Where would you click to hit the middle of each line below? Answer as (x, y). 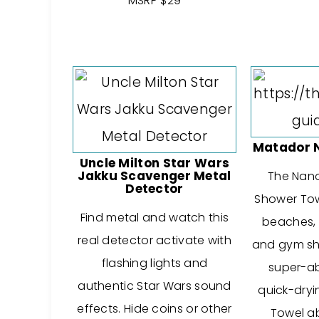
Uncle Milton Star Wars (155, 163)
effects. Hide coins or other (155, 309)
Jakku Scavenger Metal (155, 176)
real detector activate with (155, 240)
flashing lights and (155, 263)
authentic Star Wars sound (155, 286)
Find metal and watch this (155, 218)
